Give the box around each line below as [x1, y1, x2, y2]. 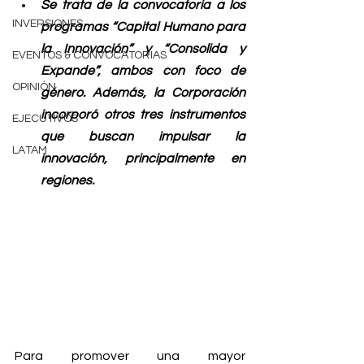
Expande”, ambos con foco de [41, 64, 245, 77]
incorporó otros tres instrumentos [41, 108, 245, 121]
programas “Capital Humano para [41, 20, 245, 33]
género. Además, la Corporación [41, 86, 245, 99]
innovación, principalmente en [41, 152, 245, 165]
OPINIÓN [12, 81, 56, 93]
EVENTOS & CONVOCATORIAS [12, 50, 167, 61]
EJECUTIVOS [12, 113, 78, 124]
